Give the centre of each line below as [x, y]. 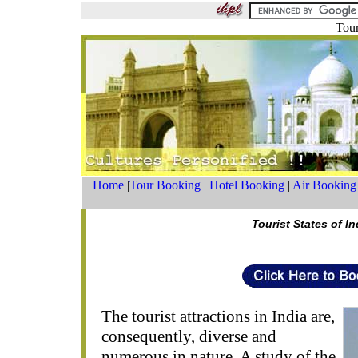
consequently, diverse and [189, 336]
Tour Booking [165, 185]
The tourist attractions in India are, [218, 316]
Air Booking [324, 185]
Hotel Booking [247, 185]
